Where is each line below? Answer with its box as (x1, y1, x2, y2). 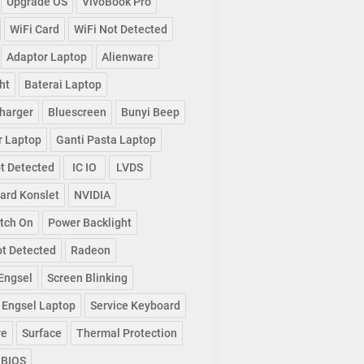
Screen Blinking (46, 271, 128, 285)
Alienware (101, 50, 154, 64)
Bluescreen (47, 106, 106, 119)
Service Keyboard (89, 299, 180, 313)
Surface (21, 327, 62, 340)
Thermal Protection (76, 327, 177, 340)
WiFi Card (9, 23, 59, 37)
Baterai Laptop (24, 78, 102, 92)
